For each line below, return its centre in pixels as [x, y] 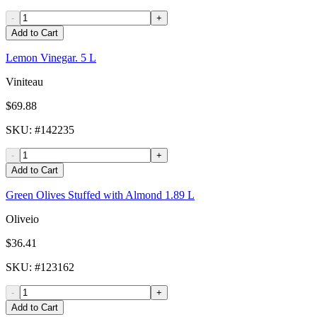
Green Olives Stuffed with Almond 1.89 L [100, 195]
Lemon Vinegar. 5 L [51, 58]
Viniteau [24, 82]
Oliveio [22, 219]
